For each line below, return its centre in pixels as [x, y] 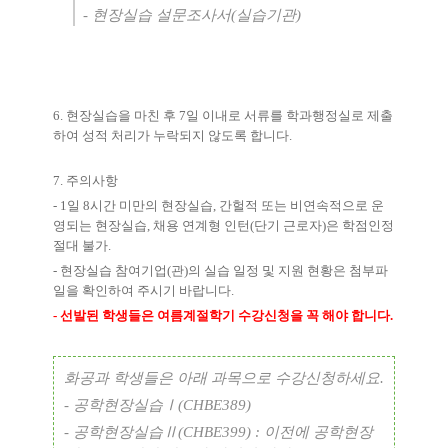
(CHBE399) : [221, 432]
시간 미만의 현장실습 [151, 206]
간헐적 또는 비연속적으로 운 [301, 206]
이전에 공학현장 [318, 432]
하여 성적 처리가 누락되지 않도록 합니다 [171, 136]
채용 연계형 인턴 [201, 226]
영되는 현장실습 [100, 226]
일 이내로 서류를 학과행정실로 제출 [289, 116]
